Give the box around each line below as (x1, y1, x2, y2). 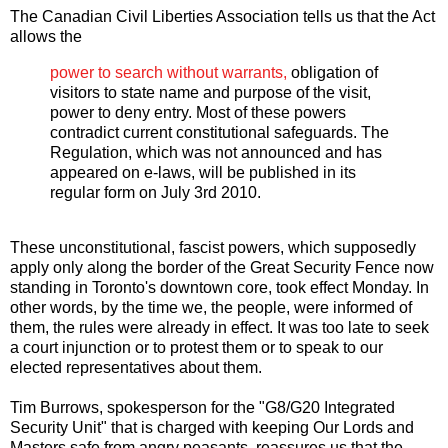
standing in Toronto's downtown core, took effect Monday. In (10, 279, 429, 297)
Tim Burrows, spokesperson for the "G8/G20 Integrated (10, 399, 395, 417)
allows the (10, 27, 82, 45)
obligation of (287, 63, 378, 81)
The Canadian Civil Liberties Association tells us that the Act (10, 7, 435, 25)
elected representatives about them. (10, 359, 262, 377)
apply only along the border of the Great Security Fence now (10, 259, 434, 277)
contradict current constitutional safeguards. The (50, 123, 389, 141)
